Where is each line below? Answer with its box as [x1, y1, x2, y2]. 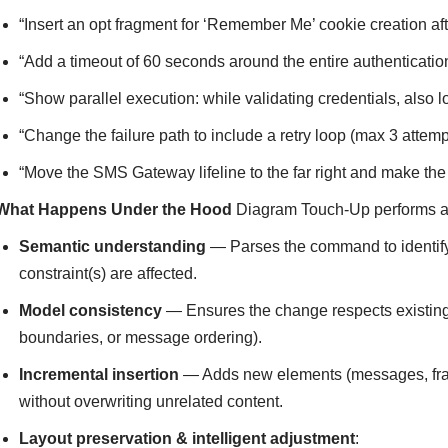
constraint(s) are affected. [19, 264, 198, 282]
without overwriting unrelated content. [19, 392, 284, 410]
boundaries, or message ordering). [19, 328, 263, 346]
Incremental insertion [19, 365, 180, 383]
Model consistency [19, 301, 163, 319]
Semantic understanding [19, 237, 207, 255]
